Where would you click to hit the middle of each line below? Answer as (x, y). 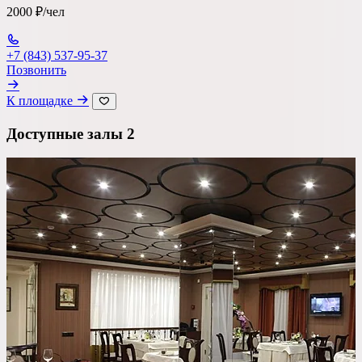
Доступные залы (67, 133)
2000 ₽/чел (36, 11)
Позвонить (36, 69)
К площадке (41, 100)
